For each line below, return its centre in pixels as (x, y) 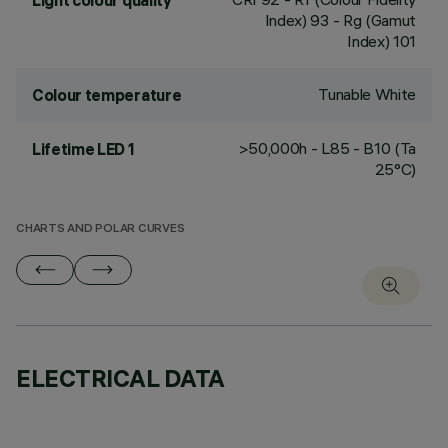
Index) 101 (381, 41)
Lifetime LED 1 (83, 149)
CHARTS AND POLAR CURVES (100, 229)
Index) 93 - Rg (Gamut (340, 20)
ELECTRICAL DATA (120, 378)
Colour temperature (107, 95)
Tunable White (367, 94)
